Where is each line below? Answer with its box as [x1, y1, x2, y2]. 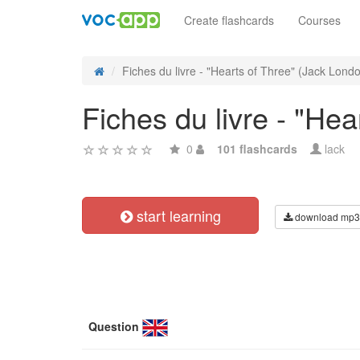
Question [88, 318, 139, 334]
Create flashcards [184, 12, 274, 28]
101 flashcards [217, 141, 297, 157]
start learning [132, 205, 221, 226]
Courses [298, 12, 341, 28]
